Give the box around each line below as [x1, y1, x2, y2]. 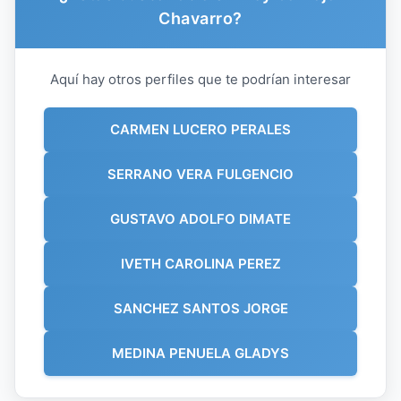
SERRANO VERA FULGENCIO [107, 165, 294, 183]
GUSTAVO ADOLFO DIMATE [110, 209, 291, 227]
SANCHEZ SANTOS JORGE [113, 299, 288, 317]
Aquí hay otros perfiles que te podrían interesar [50, 70, 351, 88]
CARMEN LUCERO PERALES [110, 120, 291, 138]
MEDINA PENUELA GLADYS [112, 344, 289, 362]
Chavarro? [158, 8, 243, 28]
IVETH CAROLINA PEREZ [120, 254, 281, 272]
